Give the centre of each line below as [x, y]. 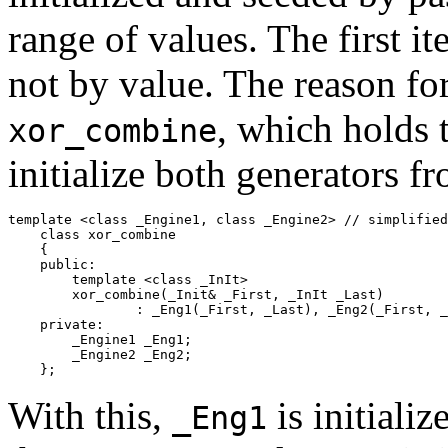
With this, [90, 416]
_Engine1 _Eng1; [100, 340]
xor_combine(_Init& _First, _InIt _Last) [196, 295]
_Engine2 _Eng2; [100, 355]
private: [56, 325]
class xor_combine [92, 235]
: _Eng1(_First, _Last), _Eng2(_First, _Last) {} [40, 310]
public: [52, 265]
